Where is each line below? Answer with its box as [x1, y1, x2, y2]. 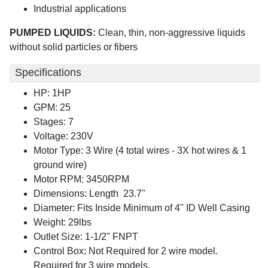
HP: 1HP [33, 88, 71, 99]
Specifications [14, 66, 81, 79]
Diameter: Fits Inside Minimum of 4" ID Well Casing [33, 203, 250, 214]
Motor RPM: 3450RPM [33, 174, 129, 185]
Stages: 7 [33, 117, 74, 127]
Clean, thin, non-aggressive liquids [98, 27, 245, 38]
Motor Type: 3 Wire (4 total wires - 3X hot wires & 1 [33, 145, 246, 156]
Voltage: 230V [33, 131, 93, 142]
